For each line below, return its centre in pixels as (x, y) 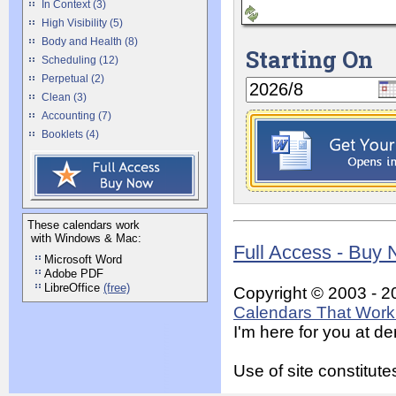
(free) (117, 288)
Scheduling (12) (80, 60)
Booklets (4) (70, 134)
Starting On (309, 59)
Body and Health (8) (90, 42)
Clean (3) (64, 97)
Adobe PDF (74, 274)
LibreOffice (74, 288)
